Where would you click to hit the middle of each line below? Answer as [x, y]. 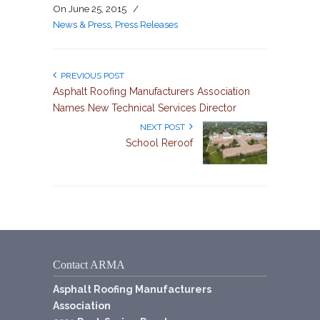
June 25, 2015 [97, 9]
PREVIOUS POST [90, 76]
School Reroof [159, 143]
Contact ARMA [89, 265]
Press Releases [146, 24]
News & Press [82, 24]
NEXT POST [165, 127]
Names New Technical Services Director [145, 108]
